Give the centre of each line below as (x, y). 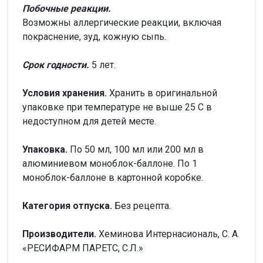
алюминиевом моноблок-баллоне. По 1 (110, 163)
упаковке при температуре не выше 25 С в (117, 107)
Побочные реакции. (67, 9)
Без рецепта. (144, 206)
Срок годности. (57, 65)
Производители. (60, 234)
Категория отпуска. (68, 206)
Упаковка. (46, 149)
